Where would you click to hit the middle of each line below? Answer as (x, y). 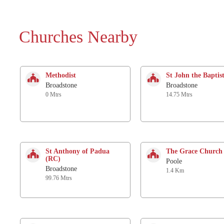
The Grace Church (194, 151)
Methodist (61, 75)
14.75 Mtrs (179, 94)
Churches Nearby (78, 36)
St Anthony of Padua (77, 151)
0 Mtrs (53, 94)
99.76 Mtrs (59, 178)
